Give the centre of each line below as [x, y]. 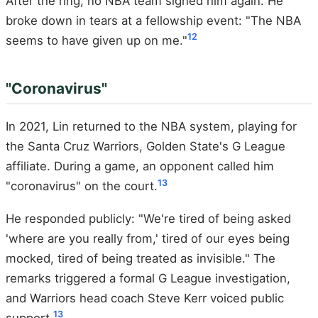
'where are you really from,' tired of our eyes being [148, 238]
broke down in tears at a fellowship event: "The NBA [153, 20]
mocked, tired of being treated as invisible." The [141, 258]
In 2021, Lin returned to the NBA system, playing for [151, 127]
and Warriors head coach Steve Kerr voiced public [145, 298]
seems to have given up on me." [97, 40]
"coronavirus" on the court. [82, 186]
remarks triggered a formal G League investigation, [148, 278]
